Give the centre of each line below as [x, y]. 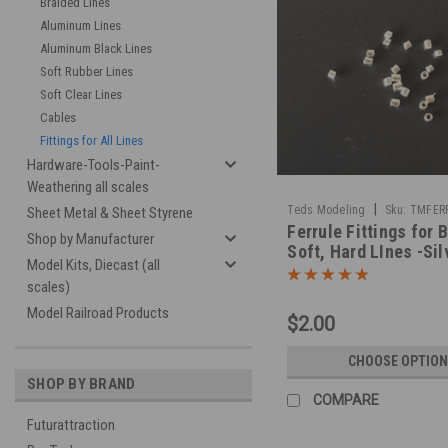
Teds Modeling [326, 209]
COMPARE [346, 399]
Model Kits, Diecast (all [93, 265]
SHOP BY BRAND [81, 384]
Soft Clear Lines [81, 94]
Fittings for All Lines [91, 140]
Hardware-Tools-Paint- [93, 165]
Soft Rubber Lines [86, 71]
